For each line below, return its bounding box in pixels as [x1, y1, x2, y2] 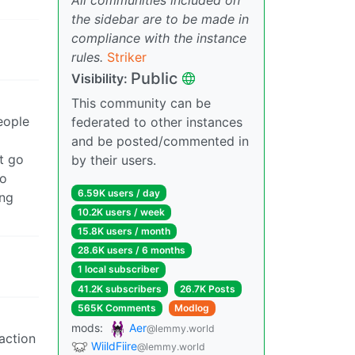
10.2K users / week [77, 205, 165, 218]
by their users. [71, 151, 156, 168]
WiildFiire [91, 338, 137, 353]
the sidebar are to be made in [71, 10, 249, 27]
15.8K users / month [77, 225, 170, 238]
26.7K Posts [180, 282, 236, 295]
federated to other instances [71, 113, 242, 130]
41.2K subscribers [77, 282, 162, 295]
